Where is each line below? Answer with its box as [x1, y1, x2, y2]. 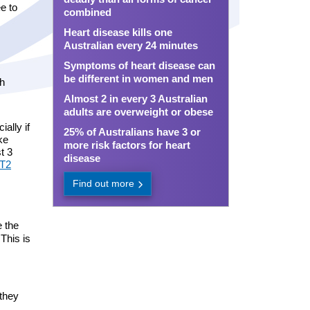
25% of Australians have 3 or [63, 126, 201, 138]
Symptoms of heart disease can [63, 60, 215, 71]
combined [63, 6, 111, 18]
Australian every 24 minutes [63, 39, 198, 51]
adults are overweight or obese [63, 106, 213, 118]
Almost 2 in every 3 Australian [63, 93, 208, 104]
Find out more [72, 178, 134, 189]
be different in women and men [63, 73, 213, 84]
